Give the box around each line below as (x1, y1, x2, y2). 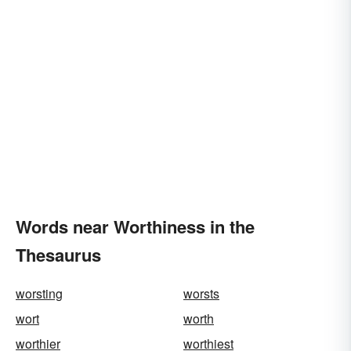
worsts (183, 284, 219, 302)
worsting (16, 284, 63, 302)
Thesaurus (16, 242, 101, 267)
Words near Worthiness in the (16, 214, 255, 239)
